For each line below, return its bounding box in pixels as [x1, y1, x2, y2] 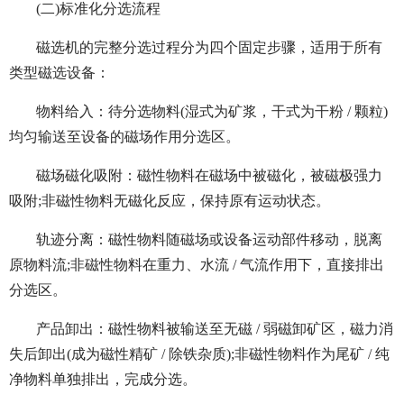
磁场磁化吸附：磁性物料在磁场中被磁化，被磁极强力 [36, 168, 382, 184]
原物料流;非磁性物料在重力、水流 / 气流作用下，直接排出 [9, 257, 384, 273]
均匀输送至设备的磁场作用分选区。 [9, 129, 240, 145]
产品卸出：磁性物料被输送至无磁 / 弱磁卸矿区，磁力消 [36, 321, 393, 337]
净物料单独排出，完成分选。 [9, 372, 197, 388]
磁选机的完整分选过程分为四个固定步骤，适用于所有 [36, 40, 382, 56]
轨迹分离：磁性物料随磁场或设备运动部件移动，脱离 [36, 232, 382, 248]
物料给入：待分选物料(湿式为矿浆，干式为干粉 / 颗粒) [36, 104, 388, 120]
